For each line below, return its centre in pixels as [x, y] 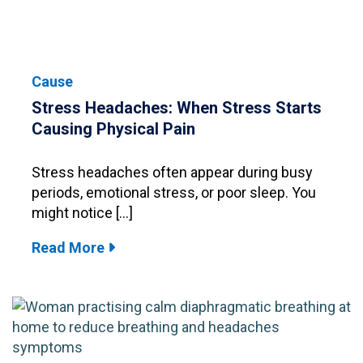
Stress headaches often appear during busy [172, 172]
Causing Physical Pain [113, 128]
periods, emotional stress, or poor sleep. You [174, 192]
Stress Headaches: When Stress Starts [177, 107]
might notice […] [82, 212]
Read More [70, 247]
